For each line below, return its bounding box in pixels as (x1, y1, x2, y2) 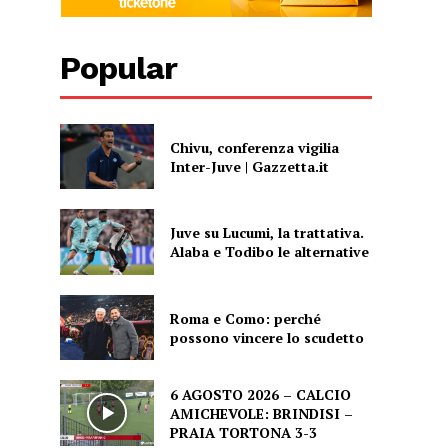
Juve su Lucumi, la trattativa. (169, 223, 364, 243)
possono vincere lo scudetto (169, 327, 364, 347)
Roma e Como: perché (169, 308, 321, 328)
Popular (60, 49, 178, 88)
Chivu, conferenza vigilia (169, 137, 339, 157)
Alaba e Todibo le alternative (169, 242, 369, 262)
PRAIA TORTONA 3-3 (169, 422, 317, 442)
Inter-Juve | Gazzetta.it (169, 156, 329, 176)
